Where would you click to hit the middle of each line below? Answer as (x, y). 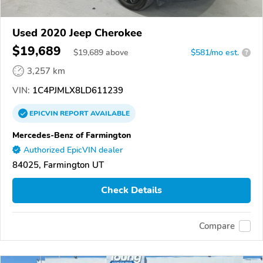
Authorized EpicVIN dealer (73, 150)
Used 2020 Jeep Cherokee (77, 33)
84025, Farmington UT (58, 165)
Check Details (131, 190)
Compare (217, 226)
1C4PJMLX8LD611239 (77, 90)
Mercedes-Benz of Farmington (72, 135)
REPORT (74, 113)
